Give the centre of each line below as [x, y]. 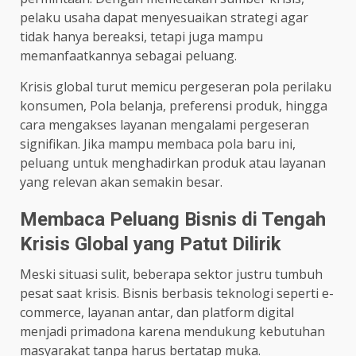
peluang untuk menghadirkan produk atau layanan [173, 163]
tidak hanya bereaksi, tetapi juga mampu [141, 36]
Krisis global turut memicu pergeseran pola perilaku [176, 86]
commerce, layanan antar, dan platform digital [157, 312]
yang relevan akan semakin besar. [121, 182]
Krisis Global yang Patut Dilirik [151, 244]
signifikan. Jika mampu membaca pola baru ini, [158, 143]
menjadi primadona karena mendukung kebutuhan [172, 331]
